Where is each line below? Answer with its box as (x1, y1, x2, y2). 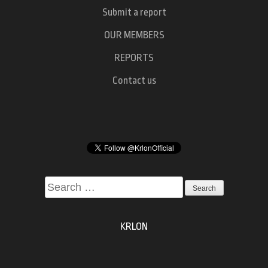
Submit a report (102, 6, 166, 18)
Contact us (112, 74, 156, 86)
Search (44, 178, 72, 190)
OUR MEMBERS (103, 29, 165, 41)
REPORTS (114, 51, 154, 63)
